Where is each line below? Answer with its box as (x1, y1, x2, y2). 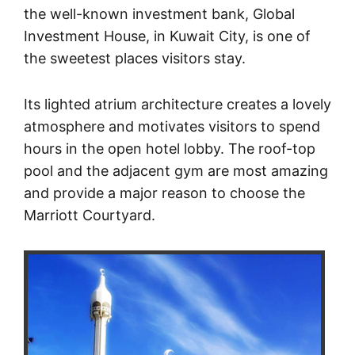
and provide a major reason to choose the (24, 184, 305, 201)
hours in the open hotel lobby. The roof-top (24, 139, 315, 157)
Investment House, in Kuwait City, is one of (24, 27, 311, 44)
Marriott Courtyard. (24, 206, 155, 223)
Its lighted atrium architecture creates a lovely (24, 95, 331, 113)
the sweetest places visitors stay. (24, 49, 246, 67)
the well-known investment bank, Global (24, 5, 295, 22)
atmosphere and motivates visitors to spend (24, 117, 320, 135)
